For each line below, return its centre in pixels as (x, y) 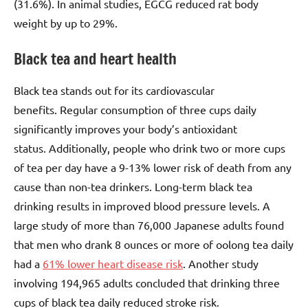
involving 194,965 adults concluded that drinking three (147, 283)
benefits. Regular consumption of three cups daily (135, 110)
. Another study (221, 264)
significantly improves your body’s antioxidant (125, 129)
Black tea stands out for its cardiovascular (114, 90)
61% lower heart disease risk (113, 264)
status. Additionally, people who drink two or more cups (150, 148)
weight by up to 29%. (66, 22)
